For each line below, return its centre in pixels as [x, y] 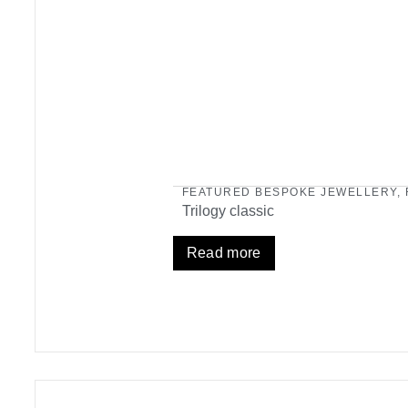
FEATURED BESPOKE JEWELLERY [289, 193]
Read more [224, 253]
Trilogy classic [228, 211]
